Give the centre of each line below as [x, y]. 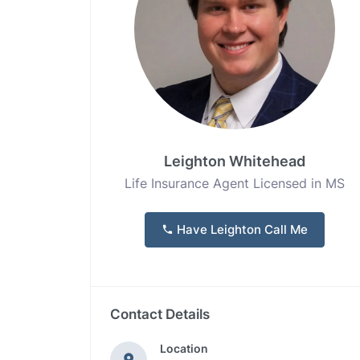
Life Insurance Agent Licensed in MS [235, 183]
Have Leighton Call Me [241, 229]
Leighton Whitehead [235, 161]
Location [184, 348]
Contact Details [160, 314]
